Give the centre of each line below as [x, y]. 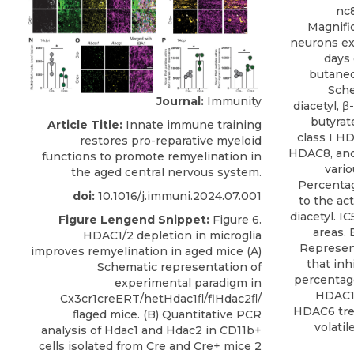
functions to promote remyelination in [152, 156]
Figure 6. [235, 219]
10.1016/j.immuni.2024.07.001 [178, 196]
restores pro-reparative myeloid [171, 140]
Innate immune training [192, 124]
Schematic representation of [179, 267]
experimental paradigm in [188, 282]
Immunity [233, 101]
